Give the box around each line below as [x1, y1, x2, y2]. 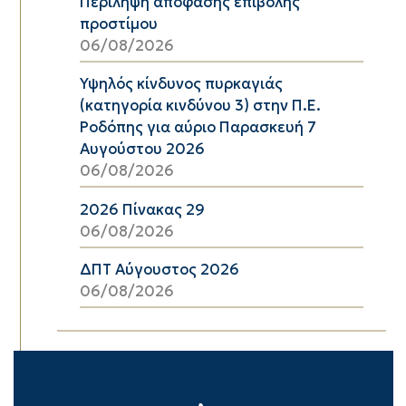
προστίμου [79, 14, 158, 34]
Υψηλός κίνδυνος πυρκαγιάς [79, 73, 283, 93]
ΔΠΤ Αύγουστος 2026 [79, 259, 239, 279]
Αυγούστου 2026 [79, 139, 205, 159]
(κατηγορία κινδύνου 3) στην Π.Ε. [79, 95, 321, 115]
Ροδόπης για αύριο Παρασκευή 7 [79, 117, 316, 137]
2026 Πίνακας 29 [79, 199, 205, 219]
